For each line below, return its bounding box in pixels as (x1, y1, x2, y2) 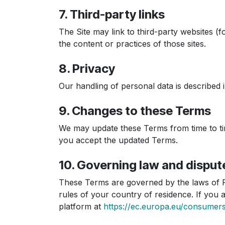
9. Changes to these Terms (59, 103, 211, 118)
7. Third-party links (59, 7, 165, 22)
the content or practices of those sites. (59, 39, 206, 49)
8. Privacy (59, 61, 115, 76)
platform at (59, 201, 103, 211)
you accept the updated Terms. (59, 135, 178, 145)
